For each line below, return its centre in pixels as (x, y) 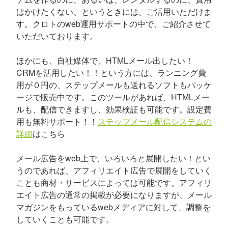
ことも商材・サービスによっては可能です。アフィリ (114, 182)
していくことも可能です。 (65, 219)
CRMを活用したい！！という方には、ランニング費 (111, 73)
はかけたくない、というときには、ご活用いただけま (114, 11)
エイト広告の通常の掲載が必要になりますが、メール (114, 195)
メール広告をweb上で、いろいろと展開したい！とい (113, 158)
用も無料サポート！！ (57, 121)
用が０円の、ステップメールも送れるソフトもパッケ (114, 85)
